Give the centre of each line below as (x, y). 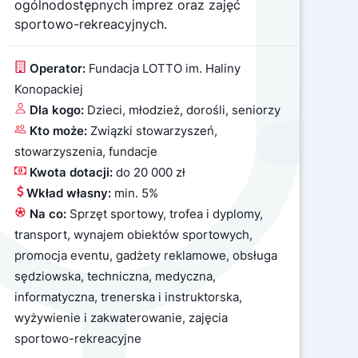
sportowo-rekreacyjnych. (91, 24)
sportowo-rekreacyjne (78, 338)
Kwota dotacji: (71, 172)
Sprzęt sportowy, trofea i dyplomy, (166, 214)
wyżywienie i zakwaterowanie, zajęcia (121, 318)
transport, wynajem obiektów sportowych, (133, 235)
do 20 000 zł (151, 172)
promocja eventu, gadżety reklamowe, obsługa (146, 255)
